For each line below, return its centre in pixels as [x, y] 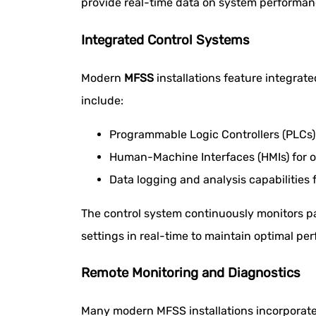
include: [102, 100]
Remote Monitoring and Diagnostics [191, 273]
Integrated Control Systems [165, 40]
